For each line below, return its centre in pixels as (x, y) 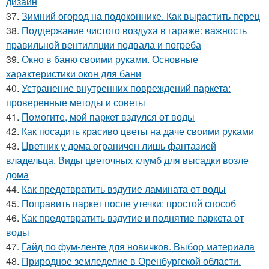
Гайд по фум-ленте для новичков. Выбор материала (138, 247)
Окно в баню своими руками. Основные (110, 59)
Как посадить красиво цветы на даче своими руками (138, 131)
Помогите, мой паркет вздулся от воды (108, 117)
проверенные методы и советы (76, 103)
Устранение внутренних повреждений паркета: (126, 88)
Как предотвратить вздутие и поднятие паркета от (133, 218)
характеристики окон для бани (74, 74)
